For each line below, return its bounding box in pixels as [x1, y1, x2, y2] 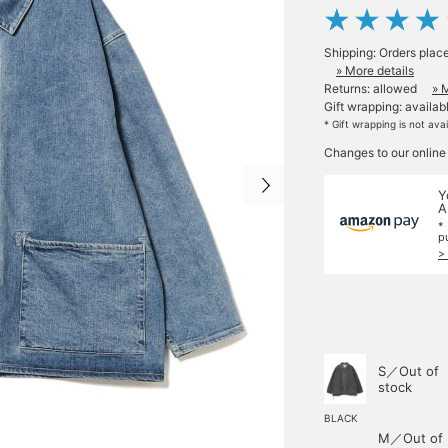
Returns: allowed [324, 81, 417, 96]
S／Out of [378, 363, 439, 379]
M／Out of [378, 430, 443, 446]
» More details [336, 63, 414, 78]
